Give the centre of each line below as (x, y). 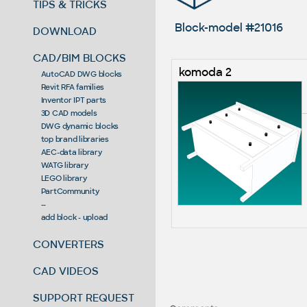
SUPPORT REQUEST (84, 297)
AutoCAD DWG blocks (82, 74)
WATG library (64, 165)
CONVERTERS (69, 244)
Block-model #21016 (229, 27)
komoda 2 (205, 72)
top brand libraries (75, 139)
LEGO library (64, 178)
